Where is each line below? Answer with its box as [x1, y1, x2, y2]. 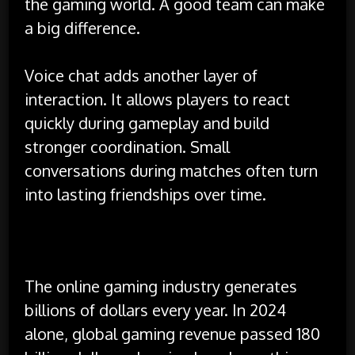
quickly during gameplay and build [25, 112, 270, 133]
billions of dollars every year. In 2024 [25, 299, 287, 320]
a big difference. [25, 17, 141, 38]
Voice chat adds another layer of [25, 64, 258, 86]
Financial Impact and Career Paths [25, 231, 319, 256]
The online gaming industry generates [25, 275, 298, 296]
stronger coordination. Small [25, 136, 231, 157]
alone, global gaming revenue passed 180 [25, 323, 321, 344]
